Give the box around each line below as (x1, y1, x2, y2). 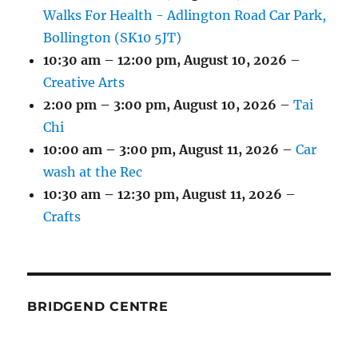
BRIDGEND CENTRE (27, 299, 169, 315)
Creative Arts (43, 74, 125, 91)
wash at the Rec (43, 164, 143, 181)
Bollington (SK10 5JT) (43, 30, 182, 46)
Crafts (43, 209, 82, 225)
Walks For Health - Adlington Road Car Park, (43, 7, 327, 24)
